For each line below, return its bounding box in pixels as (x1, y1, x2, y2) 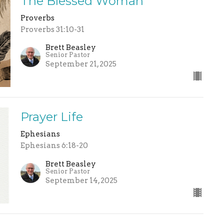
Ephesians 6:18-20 (20, 141, 88, 150)
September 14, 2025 (45, 175, 117, 185)
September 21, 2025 (45, 59, 116, 69)
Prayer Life (20, 109, 83, 124)
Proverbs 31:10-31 (20, 24, 84, 34)
